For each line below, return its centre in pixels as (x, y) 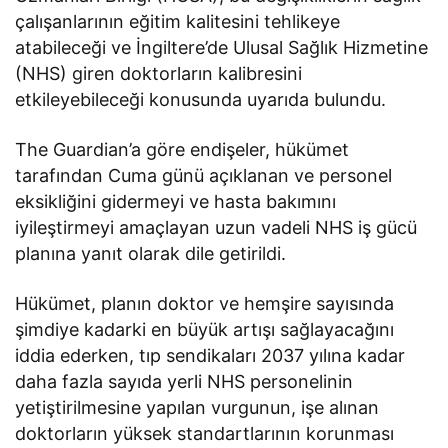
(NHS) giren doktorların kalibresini (159, 74)
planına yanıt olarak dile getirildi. (151, 254)
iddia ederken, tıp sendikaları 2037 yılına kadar (210, 356)
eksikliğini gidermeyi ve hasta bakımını (176, 202)
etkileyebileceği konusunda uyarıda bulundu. (201, 100)
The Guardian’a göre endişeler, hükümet (182, 150)
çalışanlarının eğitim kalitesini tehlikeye (178, 22)
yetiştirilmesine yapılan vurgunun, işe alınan (197, 408)
